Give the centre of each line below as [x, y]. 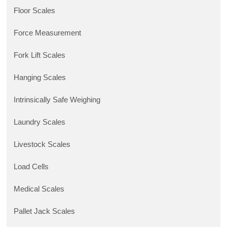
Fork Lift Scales [40, 55]
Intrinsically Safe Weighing [57, 100]
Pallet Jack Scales [45, 212]
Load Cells [31, 167]
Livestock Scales [42, 145]
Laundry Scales [40, 122]
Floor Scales [35, 11]
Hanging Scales [40, 78]
